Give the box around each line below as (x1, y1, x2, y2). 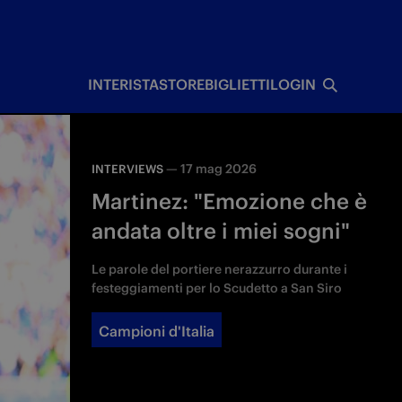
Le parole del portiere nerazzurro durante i (92, 261, 348, 277)
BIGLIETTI (204, 75, 270, 93)
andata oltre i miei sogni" (92, 217, 351, 244)
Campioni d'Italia (99, 322, 215, 340)
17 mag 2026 (180, 161, 258, 177)
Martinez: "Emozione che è (92, 188, 368, 214)
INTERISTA (87, 75, 159, 93)
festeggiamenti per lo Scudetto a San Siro (92, 280, 343, 296)
